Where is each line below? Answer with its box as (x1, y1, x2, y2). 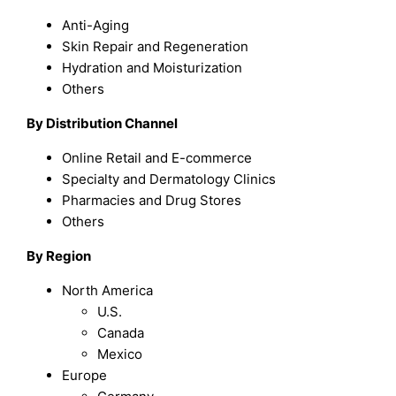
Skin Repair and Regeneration (62, 38, 249, 56)
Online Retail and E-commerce (62, 149, 253, 167)
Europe (62, 367, 108, 385)
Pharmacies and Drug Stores (62, 192, 242, 209)
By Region (27, 247, 92, 265)
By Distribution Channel (27, 115, 179, 133)
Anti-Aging (62, 17, 130, 34)
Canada (97, 324, 145, 342)
